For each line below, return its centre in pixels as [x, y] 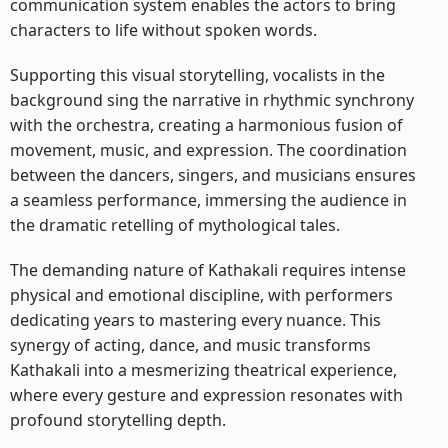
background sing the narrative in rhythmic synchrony [212, 99]
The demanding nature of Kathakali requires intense [208, 269]
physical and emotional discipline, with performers [201, 294]
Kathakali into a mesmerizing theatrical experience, [203, 369]
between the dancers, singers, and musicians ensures [213, 174]
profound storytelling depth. [118, 419]
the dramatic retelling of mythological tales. [175, 224]
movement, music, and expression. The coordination [208, 149]
